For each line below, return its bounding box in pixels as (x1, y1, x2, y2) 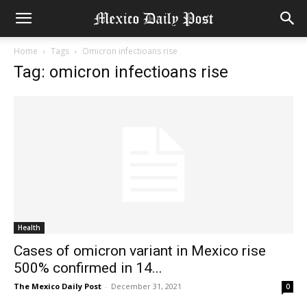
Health (18, 223, 40, 233)
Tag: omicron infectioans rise (14, 62, 228, 82)
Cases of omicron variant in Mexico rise (14, 243, 266, 260)
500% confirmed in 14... (14, 260, 162, 277)
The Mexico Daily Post (14, 281, 101, 292)
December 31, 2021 (111, 281, 182, 292)
